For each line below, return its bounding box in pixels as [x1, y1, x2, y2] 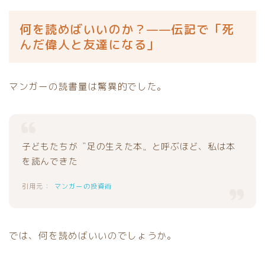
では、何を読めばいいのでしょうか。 [9, 229, 177, 243]
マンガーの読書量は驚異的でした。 [9, 80, 167, 93]
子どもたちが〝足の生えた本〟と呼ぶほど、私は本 [22, 140, 236, 153]
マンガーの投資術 [54, 182, 112, 192]
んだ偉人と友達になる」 [20, 36, 160, 53]
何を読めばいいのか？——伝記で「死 [20, 21, 235, 38]
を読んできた [22, 155, 78, 168]
